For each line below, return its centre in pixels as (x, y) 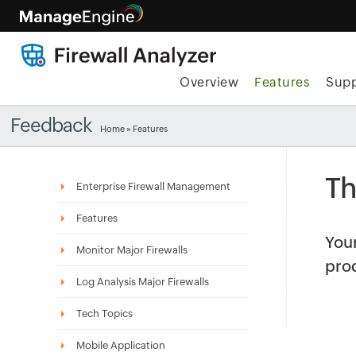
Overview (209, 82)
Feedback (52, 125)
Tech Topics (104, 313)
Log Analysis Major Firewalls (143, 282)
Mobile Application (121, 345)
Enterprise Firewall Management (153, 186)
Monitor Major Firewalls (132, 250)
